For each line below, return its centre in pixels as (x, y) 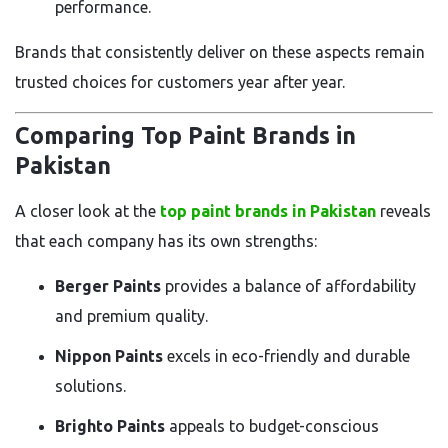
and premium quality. (131, 316)
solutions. (90, 386)
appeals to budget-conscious (272, 426)
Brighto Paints (110, 426)
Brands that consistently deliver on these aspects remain (220, 51)
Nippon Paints (109, 356)
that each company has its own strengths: (166, 241)
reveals (403, 211)
